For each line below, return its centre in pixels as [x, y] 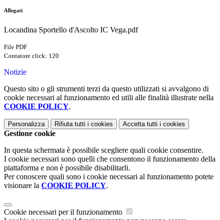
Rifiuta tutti [70, 124]
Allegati [13, 11]
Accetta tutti [140, 124]
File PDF [15, 47]
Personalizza [26, 124]
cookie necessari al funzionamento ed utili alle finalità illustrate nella [109, 98]
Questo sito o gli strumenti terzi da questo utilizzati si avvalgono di [106, 89]
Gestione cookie [30, 134]
